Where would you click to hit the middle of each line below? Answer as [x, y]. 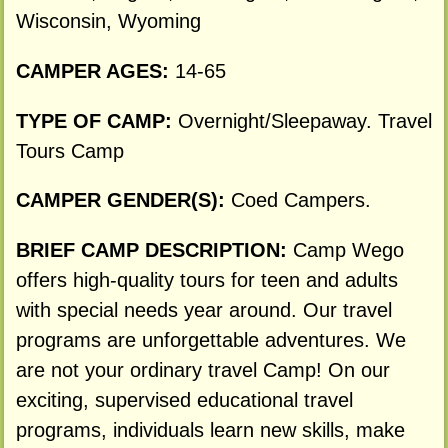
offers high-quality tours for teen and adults [206, 280]
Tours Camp [69, 150]
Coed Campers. [300, 200]
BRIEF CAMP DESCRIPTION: [154, 250]
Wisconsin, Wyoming [108, 20]
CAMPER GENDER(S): [123, 200]
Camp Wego [348, 250]
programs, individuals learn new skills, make [210, 430]
